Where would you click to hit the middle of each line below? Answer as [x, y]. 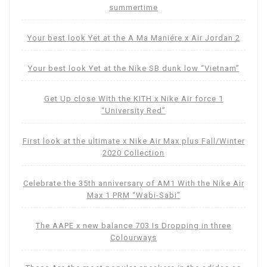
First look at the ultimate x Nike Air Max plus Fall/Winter [133, 141]
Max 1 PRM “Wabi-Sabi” [133, 195]
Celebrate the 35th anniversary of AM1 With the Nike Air [133, 184]
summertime [133, 8]
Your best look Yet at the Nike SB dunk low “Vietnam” [133, 69]
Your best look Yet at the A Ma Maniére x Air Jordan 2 [133, 38]
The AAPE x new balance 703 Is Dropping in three [133, 226]
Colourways [133, 238]
